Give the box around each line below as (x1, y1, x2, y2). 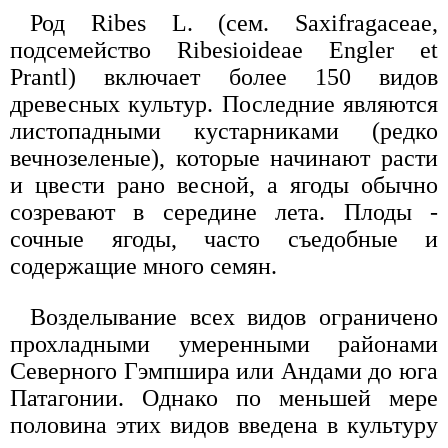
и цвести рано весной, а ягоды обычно (10, 171, 438, 198)
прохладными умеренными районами (10, 330, 438, 357)
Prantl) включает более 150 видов (10, 63, 438, 90)
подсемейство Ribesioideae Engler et (10, 36, 438, 63)
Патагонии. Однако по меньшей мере (10, 384, 438, 411)
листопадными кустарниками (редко (10, 117, 438, 144)
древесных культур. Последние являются (10, 90, 438, 117)
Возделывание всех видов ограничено (30, 303, 438, 330)
